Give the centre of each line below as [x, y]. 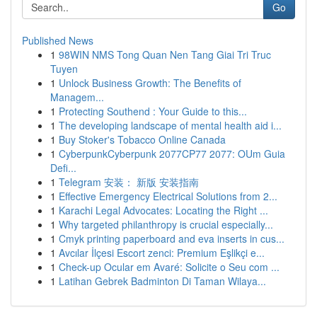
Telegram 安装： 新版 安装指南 [129, 182]
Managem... [77, 97]
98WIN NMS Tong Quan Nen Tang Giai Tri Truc [165, 54]
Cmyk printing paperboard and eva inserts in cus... [172, 238]
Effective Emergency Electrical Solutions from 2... [168, 196]
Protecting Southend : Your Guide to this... [153, 111]
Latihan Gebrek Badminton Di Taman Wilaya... [162, 281]
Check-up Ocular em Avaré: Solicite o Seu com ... [169, 267]
